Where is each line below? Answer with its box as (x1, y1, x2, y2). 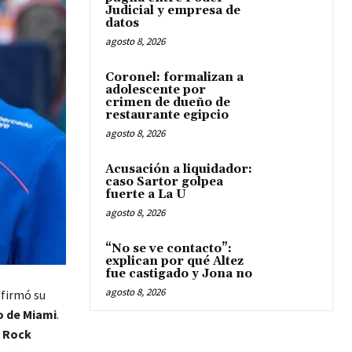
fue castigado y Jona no (105, 266, 252, 281)
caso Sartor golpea (105, 174, 223, 189)
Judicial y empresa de (105, 3, 240, 18)
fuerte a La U (105, 187, 186, 202)
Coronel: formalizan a (105, 70, 244, 85)
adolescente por (105, 82, 206, 97)
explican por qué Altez (105, 254, 244, 269)
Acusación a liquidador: (105, 162, 252, 177)
